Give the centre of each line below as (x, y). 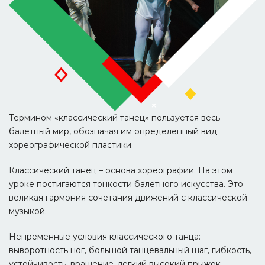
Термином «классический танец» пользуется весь (114, 118)
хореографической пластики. (71, 145)
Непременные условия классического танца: (105, 237)
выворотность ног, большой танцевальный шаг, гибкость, (130, 251)
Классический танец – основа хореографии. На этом (121, 171)
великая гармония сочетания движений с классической (128, 198)
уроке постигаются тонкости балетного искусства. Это (126, 184)
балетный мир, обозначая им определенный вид (113, 132)
